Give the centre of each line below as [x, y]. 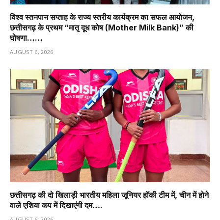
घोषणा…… [26, 38]
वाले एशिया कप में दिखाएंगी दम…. [56, 205]
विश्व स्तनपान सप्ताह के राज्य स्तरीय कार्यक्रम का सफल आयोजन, [102, 17]
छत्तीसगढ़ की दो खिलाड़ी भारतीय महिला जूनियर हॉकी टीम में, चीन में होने [109, 195]
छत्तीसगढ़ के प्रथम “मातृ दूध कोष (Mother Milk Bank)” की [102, 28]
